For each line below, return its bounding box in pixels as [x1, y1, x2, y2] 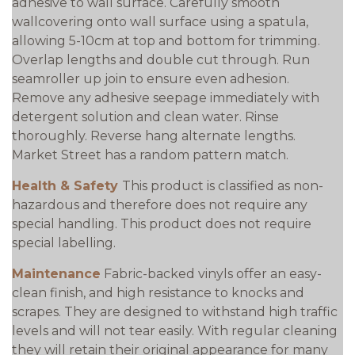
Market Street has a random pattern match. [12, 147, 288, 162]
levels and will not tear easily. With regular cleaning [12, 323, 338, 338]
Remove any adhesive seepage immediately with [12, 90, 319, 105]
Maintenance [12, 266, 101, 281]
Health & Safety [12, 178, 122, 193]
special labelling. [12, 235, 116, 250]
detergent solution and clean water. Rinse [12, 109, 279, 124]
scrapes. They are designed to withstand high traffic [12, 304, 338, 319]
